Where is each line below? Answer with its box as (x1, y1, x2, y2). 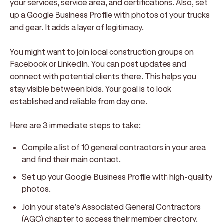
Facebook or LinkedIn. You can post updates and (10, 59, 186, 68)
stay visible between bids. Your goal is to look (10, 84, 171, 93)
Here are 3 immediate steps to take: (10, 120, 141, 130)
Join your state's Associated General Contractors (22, 202, 201, 211)
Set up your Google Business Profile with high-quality (22, 172, 212, 181)
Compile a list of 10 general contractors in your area (22, 142, 206, 152)
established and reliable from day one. (10, 96, 147, 106)
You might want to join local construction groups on (10, 47, 194, 56)
